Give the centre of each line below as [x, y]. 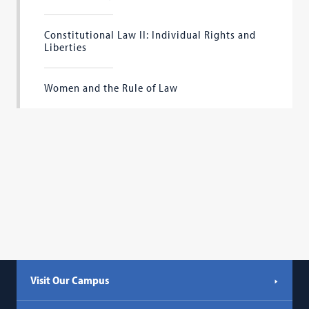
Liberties [66, 47]
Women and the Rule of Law [111, 88]
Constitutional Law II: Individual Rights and [150, 34]
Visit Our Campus [70, 280]
